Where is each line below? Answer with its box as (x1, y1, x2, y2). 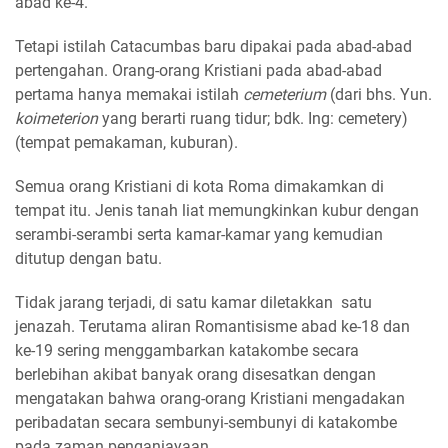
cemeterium (243, 85, 326, 105)
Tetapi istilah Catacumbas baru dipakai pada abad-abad (15, 37, 412, 57)
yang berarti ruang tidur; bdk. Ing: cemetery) (98, 109, 408, 129)
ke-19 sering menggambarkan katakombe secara (15, 341, 359, 361)
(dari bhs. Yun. (326, 85, 432, 105)
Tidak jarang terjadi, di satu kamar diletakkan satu (15, 293, 372, 313)
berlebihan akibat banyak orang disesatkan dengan (15, 365, 376, 385)
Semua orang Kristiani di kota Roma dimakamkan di (15, 177, 384, 197)
